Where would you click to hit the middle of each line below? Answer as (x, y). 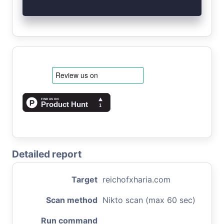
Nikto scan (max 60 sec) (149, 200)
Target (84, 179)
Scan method (72, 200)
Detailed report (47, 154)
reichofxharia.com (136, 179)
